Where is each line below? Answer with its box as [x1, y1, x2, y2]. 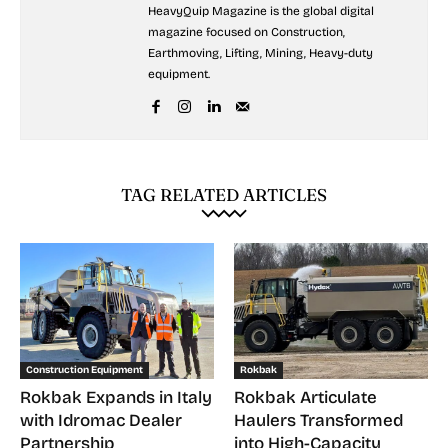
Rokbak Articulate [234, 386, 377, 408]
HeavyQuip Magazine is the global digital [148, 4, 374, 18]
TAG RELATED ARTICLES [121, 184, 327, 205]
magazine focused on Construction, [148, 25, 345, 39]
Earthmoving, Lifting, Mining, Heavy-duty [148, 46, 373, 60]
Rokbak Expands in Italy [20, 386, 212, 408]
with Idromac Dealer [20, 409, 182, 431]
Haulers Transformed [234, 409, 403, 431]
